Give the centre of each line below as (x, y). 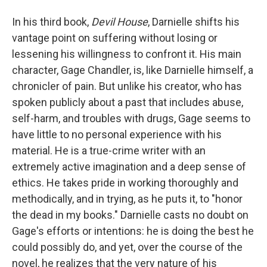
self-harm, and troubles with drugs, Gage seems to (131, 119)
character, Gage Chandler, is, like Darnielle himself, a (133, 70)
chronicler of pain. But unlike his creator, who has (127, 86)
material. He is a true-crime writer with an (109, 151)
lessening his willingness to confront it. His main (127, 54)
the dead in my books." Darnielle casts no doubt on (130, 215)
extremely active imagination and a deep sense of (129, 167)
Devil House (119, 22)
